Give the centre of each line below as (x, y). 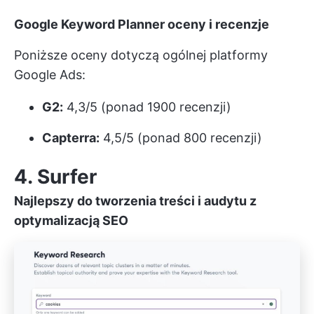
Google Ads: (50, 75)
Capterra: (71, 138)
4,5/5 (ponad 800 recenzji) (181, 138)
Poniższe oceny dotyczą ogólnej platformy (141, 55)
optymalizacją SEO (71, 221)
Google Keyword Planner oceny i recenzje (142, 25)
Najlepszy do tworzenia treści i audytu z (135, 201)
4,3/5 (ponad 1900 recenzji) (147, 107)
